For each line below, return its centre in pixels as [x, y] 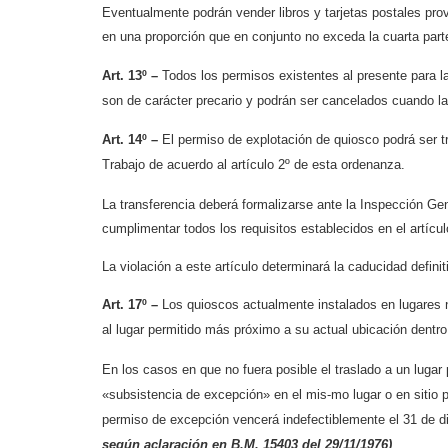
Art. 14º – [130, 140]
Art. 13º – [132, 75]
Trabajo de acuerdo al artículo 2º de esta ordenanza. [253, 165]
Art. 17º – [132, 305]
